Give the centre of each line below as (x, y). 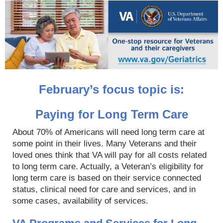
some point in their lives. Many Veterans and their (105, 143)
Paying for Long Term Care (111, 114)
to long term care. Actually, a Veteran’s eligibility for (108, 166)
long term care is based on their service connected (107, 178)
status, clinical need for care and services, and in (104, 189)
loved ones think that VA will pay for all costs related (110, 155)
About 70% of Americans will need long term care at (109, 132)
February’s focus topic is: (111, 89)
